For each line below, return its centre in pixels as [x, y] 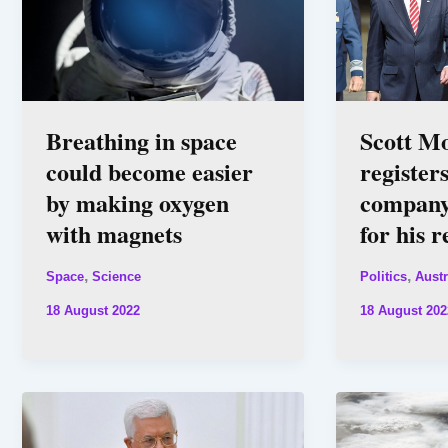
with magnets [114, 233]
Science [116, 277]
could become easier [149, 171]
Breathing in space [141, 140]
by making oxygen [137, 202]
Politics [383, 277]
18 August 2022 [93, 311]
